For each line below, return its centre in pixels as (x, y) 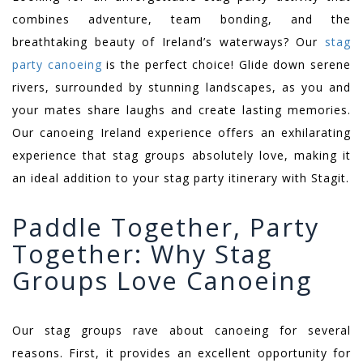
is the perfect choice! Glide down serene (226, 64)
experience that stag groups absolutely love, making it (181, 155)
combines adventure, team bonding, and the (181, 19)
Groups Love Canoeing (162, 281)
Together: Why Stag (142, 254)
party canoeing (57, 64)
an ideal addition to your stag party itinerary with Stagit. (181, 177)
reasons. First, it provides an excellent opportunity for (181, 353)
